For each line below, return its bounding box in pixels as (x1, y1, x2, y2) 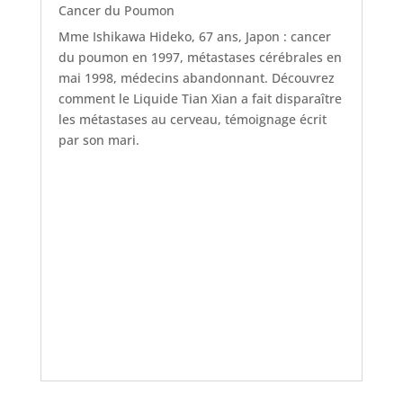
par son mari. (58, 131, 139, 149)
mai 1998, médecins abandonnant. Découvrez (58, 69, 335, 87)
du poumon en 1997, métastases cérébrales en (58, 49, 342, 67)
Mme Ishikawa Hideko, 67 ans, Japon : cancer (58, 28, 331, 46)
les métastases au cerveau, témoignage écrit (58, 111, 327, 129)
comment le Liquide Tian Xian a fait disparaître (58, 90, 342, 108)
